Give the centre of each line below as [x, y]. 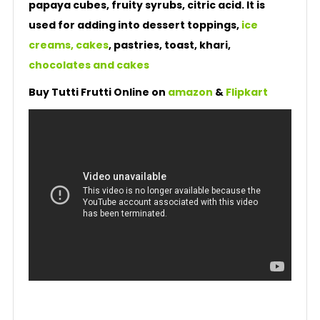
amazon [190, 92]
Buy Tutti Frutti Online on [98, 92]
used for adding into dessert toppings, [135, 25]
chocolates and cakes [89, 65]
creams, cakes [68, 45]
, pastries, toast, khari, [169, 45]
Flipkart [247, 92]
